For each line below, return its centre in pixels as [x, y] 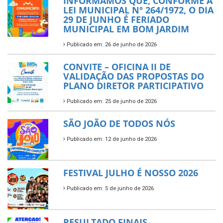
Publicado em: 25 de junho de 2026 [111, 101]
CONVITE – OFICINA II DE [117, 66]
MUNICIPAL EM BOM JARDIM [126, 29]
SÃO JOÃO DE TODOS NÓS [119, 123]
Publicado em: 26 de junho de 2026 [111, 44]
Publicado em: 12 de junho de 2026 [111, 139]
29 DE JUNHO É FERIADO [116, 19]
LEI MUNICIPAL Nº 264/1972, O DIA [138, 10]
